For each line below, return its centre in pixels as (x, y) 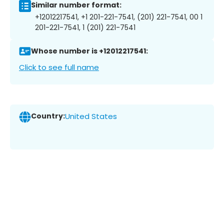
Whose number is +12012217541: (89, 51)
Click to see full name (59, 67)
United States (91, 116)
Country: (48, 116)
